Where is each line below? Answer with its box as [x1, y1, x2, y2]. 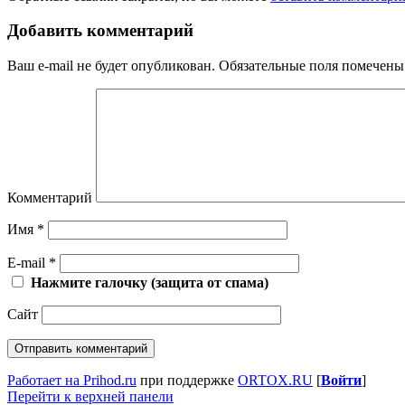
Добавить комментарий [7, 21, 193, 41]
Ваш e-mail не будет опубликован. [7, 58, 215, 74]
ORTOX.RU [238, 372, 313, 389]
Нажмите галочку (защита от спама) [31, 275, 268, 291]
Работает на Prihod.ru [7, 372, 137, 389]
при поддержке [137, 372, 238, 389]
